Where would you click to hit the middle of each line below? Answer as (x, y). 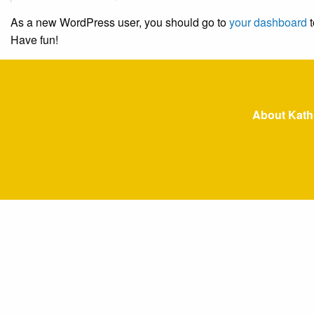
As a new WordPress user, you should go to (120, 22)
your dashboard (268, 22)
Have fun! (34, 40)
